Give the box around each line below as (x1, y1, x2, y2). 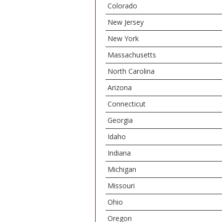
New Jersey (108, 17, 144, 27)
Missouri (108, 181, 135, 190)
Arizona (108, 83, 132, 92)
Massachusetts (108, 50, 156, 59)
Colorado (108, 1, 137, 10)
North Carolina (108, 66, 155, 76)
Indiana (108, 148, 131, 158)
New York (108, 34, 139, 43)
